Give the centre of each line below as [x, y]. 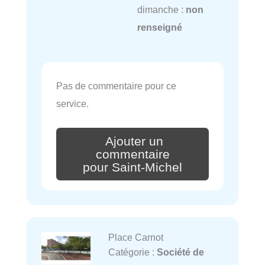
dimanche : [161, 9]
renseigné [159, 27]
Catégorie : [132, 252]
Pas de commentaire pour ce [116, 86]
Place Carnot [135, 237]
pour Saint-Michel [132, 167]
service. [72, 104]
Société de [180, 252]
